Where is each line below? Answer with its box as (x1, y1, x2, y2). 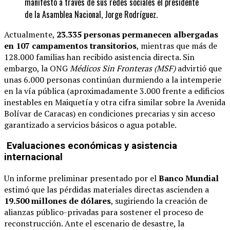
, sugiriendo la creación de (111, 195, 207, 206)
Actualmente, (4, 29, 56, 41)
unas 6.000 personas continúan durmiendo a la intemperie (4, 74, 221, 86)
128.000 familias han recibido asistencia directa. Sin (4, 51, 195, 63)
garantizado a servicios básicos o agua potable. (4, 119, 177, 131)
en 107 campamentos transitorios (4, 40, 137, 52)
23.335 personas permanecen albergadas (56, 29, 218, 41)
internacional (4, 151, 63, 163)
